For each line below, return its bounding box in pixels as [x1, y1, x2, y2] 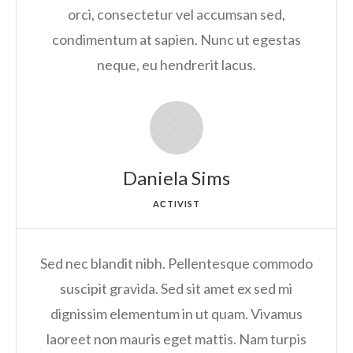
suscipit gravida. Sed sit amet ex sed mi [60, 280, 293, 298]
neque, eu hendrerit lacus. [96, 56, 256, 74]
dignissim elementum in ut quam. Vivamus [50, 305, 303, 323]
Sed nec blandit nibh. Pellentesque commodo [39, 255, 313, 273]
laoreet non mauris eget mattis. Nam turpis [46, 330, 307, 348]
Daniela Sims [122, 166, 230, 190]
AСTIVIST [152, 199, 201, 210]
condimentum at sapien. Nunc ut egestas [51, 31, 301, 49]
